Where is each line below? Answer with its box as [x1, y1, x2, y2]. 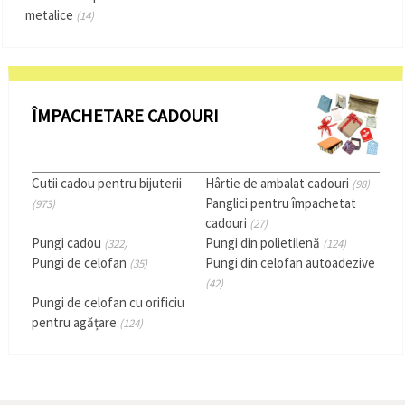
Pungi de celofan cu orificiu [31, 293, 184, 311]
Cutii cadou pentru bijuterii [31, 174, 182, 192]
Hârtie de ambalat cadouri [205, 174, 353, 192]
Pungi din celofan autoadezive [205, 253, 376, 271]
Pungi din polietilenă [205, 233, 324, 251]
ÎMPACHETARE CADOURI [31, 103, 219, 127]
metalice [25, 5, 76, 24]
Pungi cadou [31, 233, 104, 251]
